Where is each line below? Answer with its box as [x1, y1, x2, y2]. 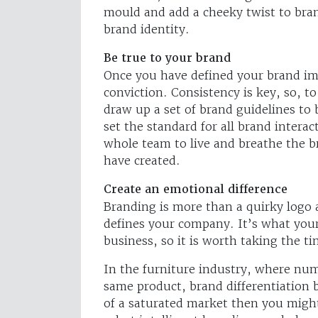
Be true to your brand [104, 50, 231, 65]
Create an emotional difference [104, 181, 287, 197]
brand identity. [104, 21, 190, 36]
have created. [104, 153, 180, 168]
